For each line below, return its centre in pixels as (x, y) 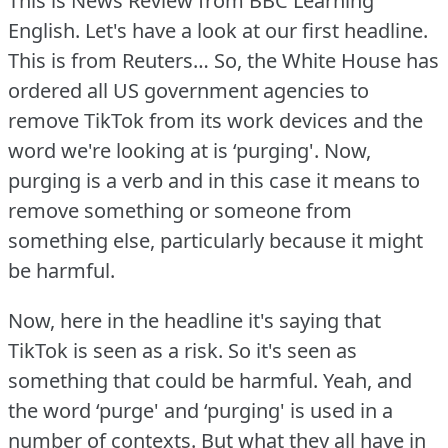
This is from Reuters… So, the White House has (223, 60)
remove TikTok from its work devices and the (215, 120)
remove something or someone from (180, 210)
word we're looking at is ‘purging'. (163, 150)
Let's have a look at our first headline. (256, 30)
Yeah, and (367, 380)
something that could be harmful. (163, 380)
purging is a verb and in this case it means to (214, 180)
